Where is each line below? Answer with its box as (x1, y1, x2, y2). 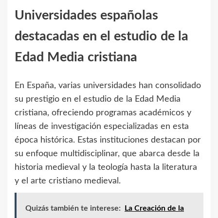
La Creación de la (125, 204, 184, 212)
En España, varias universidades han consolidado (15, 81, 201, 90)
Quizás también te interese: (25, 204, 121, 212)
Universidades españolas (15, 9, 158, 22)
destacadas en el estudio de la (15, 30, 188, 43)
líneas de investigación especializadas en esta (15, 122, 189, 131)
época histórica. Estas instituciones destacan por (15, 135, 201, 145)
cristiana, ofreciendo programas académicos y (15, 108, 191, 117)
